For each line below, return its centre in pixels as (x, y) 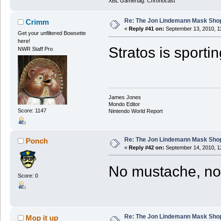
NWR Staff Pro (35, 49)
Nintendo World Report (135, 111)
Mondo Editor (124, 104)
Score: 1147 (32, 111)
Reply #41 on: (146, 29)
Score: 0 (28, 175)
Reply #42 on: (146, 147)
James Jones (125, 97)
